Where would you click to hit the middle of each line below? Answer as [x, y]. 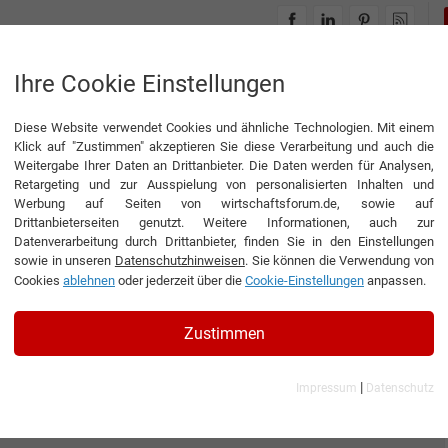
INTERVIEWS [289, 75]
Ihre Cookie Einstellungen [149, 84]
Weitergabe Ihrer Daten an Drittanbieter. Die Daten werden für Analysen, [224, 165]
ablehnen [89, 280]
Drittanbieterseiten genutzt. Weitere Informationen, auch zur [224, 222]
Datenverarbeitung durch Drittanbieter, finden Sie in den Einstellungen [224, 241]
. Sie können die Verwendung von [339, 260]
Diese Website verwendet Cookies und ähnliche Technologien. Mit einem [224, 127]
